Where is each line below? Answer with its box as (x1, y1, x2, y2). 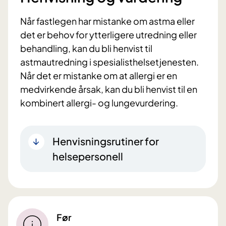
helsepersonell (52, 150, 123, 163)
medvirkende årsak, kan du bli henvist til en (20, 83, 197, 95)
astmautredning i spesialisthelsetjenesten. (20, 56, 199, 68)
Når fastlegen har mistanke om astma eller (20, 15, 195, 27)
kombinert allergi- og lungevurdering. (20, 97, 178, 109)
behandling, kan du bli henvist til (20, 42, 152, 54)
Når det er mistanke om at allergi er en (20, 70, 177, 82)
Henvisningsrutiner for (52, 135, 159, 148)
